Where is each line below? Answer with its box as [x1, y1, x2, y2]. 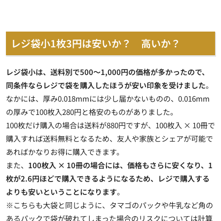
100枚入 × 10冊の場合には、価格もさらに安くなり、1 [28, 159, 213, 170]
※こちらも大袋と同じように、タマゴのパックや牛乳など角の [6, 199, 213, 210]
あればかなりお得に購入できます [6, 146, 116, 157]
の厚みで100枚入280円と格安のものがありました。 [6, 106, 178, 117]
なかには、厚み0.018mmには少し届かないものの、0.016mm [6, 93, 210, 104]
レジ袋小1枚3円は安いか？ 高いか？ [11, 36, 181, 50]
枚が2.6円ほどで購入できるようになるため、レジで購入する [6, 173, 210, 184]
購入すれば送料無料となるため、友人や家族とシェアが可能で [6, 133, 213, 144]
